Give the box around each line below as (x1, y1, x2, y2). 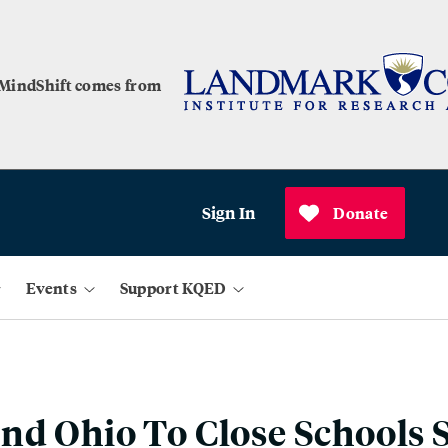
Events (26, 276, 77, 299)
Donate (333, 201, 389, 224)
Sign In (201, 201, 256, 224)
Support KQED (119, 276, 227, 299)
